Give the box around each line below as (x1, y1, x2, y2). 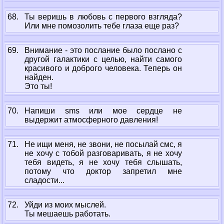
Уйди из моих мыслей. (24, 200, 106, 209)
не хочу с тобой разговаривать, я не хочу (24, 149, 182, 157)
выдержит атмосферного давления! (24, 115, 158, 124)
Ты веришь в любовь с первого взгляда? (24, 12, 182, 21)
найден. (24, 73, 53, 81)
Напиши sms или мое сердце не (24, 106, 182, 115)
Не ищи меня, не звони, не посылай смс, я (24, 140, 182, 148)
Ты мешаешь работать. (24, 209, 110, 218)
